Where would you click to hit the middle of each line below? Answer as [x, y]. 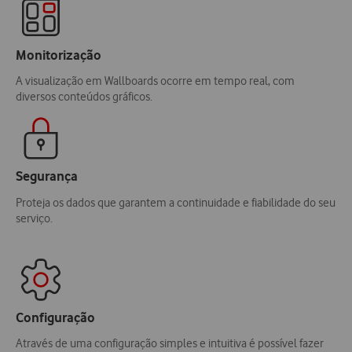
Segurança [47, 176]
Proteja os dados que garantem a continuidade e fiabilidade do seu [176, 202]
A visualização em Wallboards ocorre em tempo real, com [155, 81]
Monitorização [59, 55]
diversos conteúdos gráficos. [88, 97]
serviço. [34, 218]
